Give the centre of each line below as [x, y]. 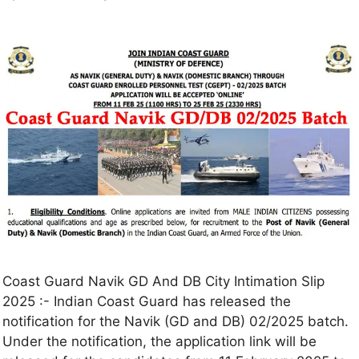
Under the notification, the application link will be [159, 342]
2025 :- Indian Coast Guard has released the [147, 302]
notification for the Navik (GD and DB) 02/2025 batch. [175, 322]
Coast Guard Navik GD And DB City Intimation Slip [163, 282]
